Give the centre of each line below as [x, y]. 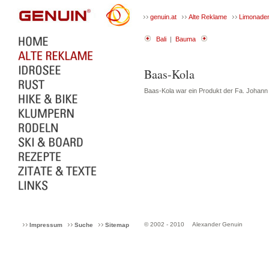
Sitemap [117, 225]
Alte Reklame [208, 17]
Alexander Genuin [217, 224]
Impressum [46, 225]
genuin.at [163, 17]
